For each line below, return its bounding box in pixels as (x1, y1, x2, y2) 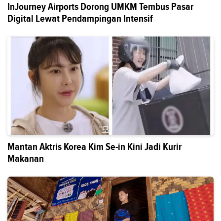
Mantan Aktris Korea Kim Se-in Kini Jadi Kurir (7, 139, 182, 154)
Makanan (7, 151, 44, 166)
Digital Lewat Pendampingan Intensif (7, 11, 153, 26)
